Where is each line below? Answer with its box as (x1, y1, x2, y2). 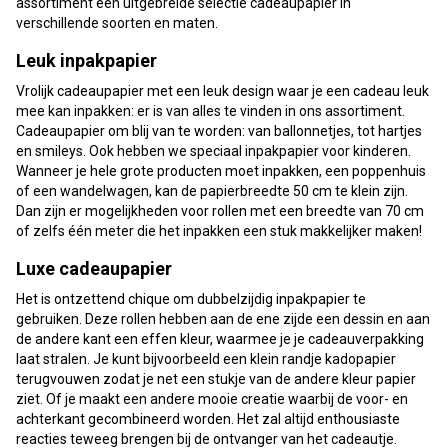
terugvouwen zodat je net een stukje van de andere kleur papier (16, 370, 416, 387)
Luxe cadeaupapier (16, 257, 172, 279)
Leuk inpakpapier (16, 49, 157, 71)
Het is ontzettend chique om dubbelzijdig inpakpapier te (16, 290, 366, 307)
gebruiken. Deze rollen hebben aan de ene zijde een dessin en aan (16, 310, 430, 327)
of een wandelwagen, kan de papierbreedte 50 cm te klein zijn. (16, 182, 408, 199)
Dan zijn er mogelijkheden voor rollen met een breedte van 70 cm (16, 202, 424, 219)
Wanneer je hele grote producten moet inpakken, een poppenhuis (16, 162, 426, 179)
